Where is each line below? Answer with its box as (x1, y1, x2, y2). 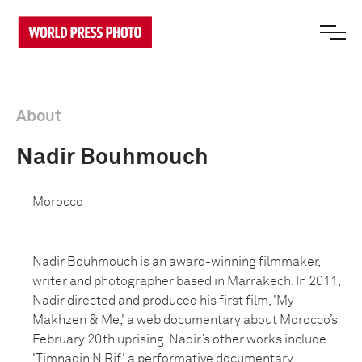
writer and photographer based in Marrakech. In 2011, (32, 275, 340, 288)
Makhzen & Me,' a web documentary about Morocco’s (32, 314, 338, 326)
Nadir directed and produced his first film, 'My (32, 294, 294, 307)
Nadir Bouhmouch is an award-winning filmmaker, (32, 255, 320, 268)
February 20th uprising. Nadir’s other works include (32, 333, 326, 346)
